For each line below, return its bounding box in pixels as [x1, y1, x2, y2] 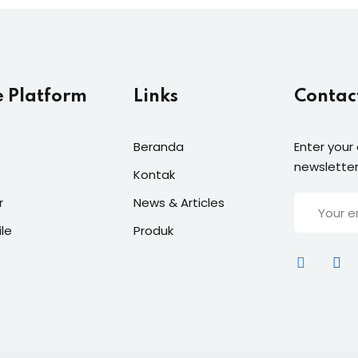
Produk [133, 222, 173, 239]
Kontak [133, 166, 175, 183]
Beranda [133, 138, 184, 155]
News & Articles [133, 194, 225, 211]
